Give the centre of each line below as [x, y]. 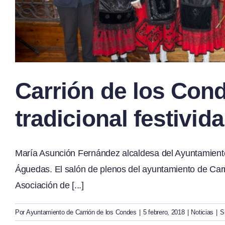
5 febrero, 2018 [164, 212]
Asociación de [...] [49, 185]
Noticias [202, 212]
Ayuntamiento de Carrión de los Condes [81, 212]
